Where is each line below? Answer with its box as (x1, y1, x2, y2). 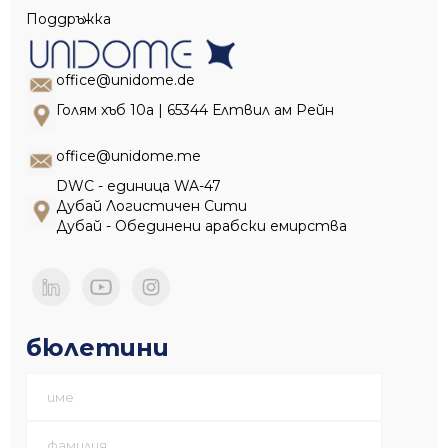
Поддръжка (26, 10, 111, 29)
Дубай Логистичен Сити (56, 197, 247, 216)
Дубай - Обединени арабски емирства (56, 217, 347, 236)
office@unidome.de (56, 71, 195, 90)
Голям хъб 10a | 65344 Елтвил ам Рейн (56, 101, 334, 120)
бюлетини (26, 333, 169, 363)
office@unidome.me (56, 147, 201, 166)
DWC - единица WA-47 (56, 177, 221, 196)
